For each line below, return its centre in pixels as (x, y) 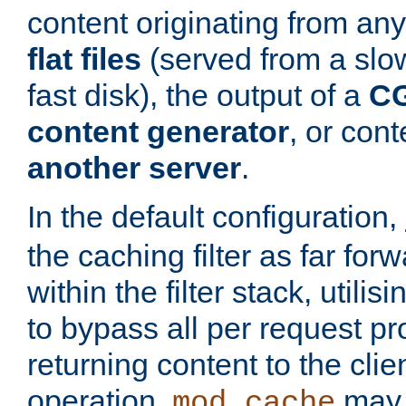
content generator (158, 132)
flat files (84, 59)
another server (134, 168)
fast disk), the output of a (198, 96)
